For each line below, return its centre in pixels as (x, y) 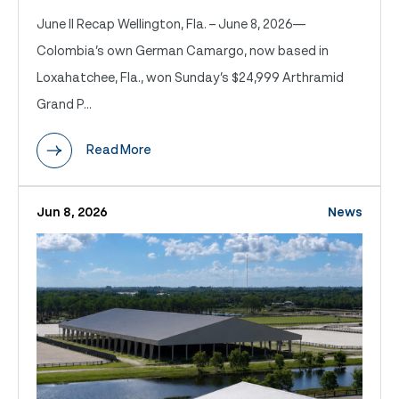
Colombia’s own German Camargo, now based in (183, 50)
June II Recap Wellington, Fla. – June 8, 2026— (171, 23)
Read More (119, 149)
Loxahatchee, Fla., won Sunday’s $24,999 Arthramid (190, 77)
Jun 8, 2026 (72, 211)
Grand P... (64, 103)
